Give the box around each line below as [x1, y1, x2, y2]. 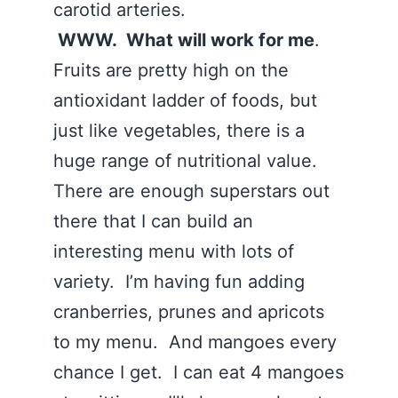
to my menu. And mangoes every [53, 331, 337, 353]
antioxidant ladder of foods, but [53, 90, 317, 111]
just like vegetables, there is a [53, 120, 305, 141]
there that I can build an [53, 211, 253, 232]
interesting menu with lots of [53, 241, 294, 262]
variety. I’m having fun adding [53, 271, 310, 292]
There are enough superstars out [53, 180, 330, 202]
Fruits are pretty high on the [53, 60, 289, 81]
